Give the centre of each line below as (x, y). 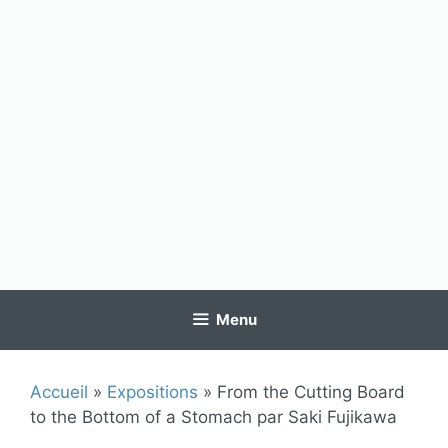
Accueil (59, 392)
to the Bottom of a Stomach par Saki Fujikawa (213, 417)
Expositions (152, 392)
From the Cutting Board (311, 392)
